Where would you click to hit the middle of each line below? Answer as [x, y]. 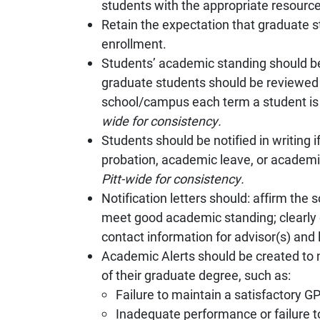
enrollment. [134, 43]
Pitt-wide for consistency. [173, 178]
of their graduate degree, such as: [196, 275]
